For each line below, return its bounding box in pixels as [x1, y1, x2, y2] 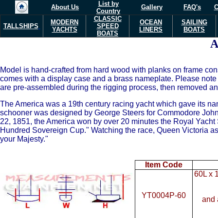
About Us [51, 3, 79, 11]
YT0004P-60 [142, 191, 186, 200]
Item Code [145, 161, 182, 169]
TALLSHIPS [3, 22, 38, 30]
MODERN [51, 18, 78, 26]
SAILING [181, 18, 207, 26]
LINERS [139, 26, 163, 33]
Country [96, 7, 120, 15]
